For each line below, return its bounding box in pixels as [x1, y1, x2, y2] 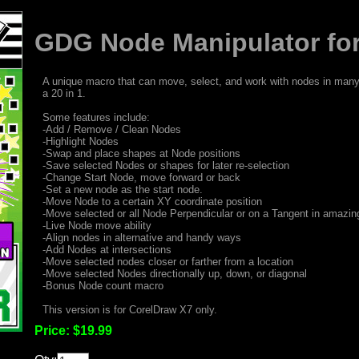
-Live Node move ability [42, 219, 151, 232]
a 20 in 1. [42, 87, 86, 99]
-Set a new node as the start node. [42, 183, 203, 196]
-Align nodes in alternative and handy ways [42, 231, 241, 244]
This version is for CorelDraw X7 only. [42, 303, 217, 316]
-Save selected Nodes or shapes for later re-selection [42, 159, 289, 171]
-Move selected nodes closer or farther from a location [42, 255, 293, 268]
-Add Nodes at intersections [42, 243, 171, 256]
